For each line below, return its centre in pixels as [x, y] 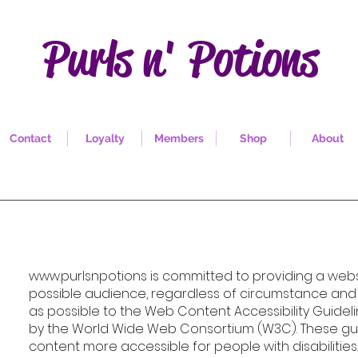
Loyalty [105, 138]
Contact [31, 138]
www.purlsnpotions [88, 276]
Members [179, 138]
